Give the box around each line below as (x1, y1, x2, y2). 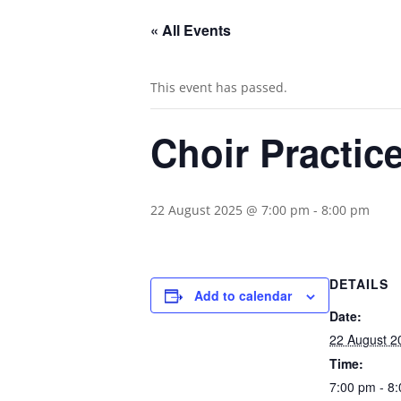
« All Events (150, 20, 231, 40)
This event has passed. (150, 79, 287, 96)
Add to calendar (194, 286, 292, 304)
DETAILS (329, 275, 388, 293)
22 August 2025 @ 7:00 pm (150, 201, 310, 218)
